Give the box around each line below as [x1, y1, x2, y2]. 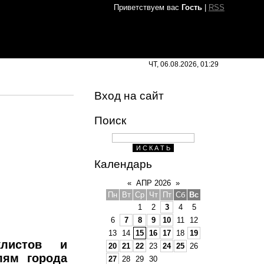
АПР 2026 [136, 178, 171, 187]
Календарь [94, 157, 152, 170]
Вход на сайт [94, 90, 164, 102]
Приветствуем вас [113, 3, 179, 12]
